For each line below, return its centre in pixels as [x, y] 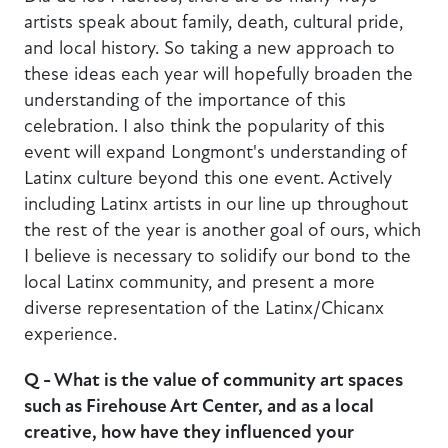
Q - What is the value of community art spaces [213, 379]
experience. [73, 334]
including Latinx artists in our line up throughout [216, 204]
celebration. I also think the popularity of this [204, 126]
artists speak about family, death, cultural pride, [213, 22]
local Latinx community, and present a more [199, 282]
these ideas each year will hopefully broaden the [218, 74]
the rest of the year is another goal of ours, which [222, 230]
